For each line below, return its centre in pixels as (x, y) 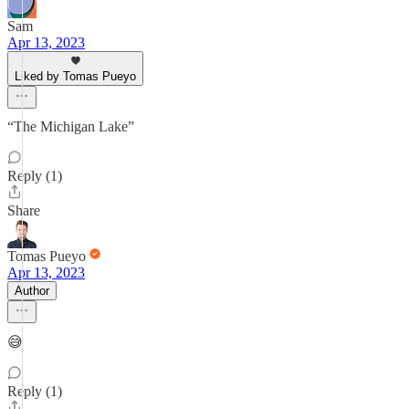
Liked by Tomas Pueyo (75, 76)
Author (32, 291)
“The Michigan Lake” (71, 126)
